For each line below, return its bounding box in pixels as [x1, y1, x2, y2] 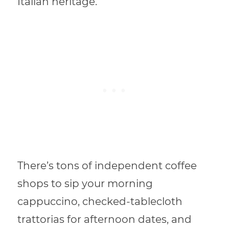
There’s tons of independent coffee [17, 159, 197, 172]
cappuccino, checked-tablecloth [17, 195, 183, 208]
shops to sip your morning [17, 177, 153, 190]
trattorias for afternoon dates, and [17, 213, 192, 226]
